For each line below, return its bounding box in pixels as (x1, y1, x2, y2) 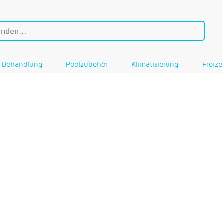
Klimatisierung (131, 60, 178, 68)
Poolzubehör (66, 60, 108, 68)
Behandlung (2, 60, 42, 68)
